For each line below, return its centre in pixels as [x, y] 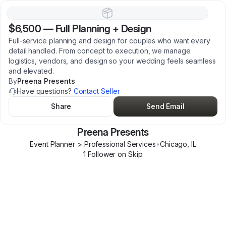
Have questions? [45, 91]
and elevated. [31, 71]
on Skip [129, 154]
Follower [101, 154]
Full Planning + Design [103, 29]
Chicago [174, 144]
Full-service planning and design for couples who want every [110, 41]
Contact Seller [97, 91]
